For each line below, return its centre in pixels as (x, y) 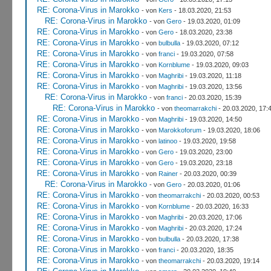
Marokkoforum (180, 130)
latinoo (168, 141)
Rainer (168, 173)
